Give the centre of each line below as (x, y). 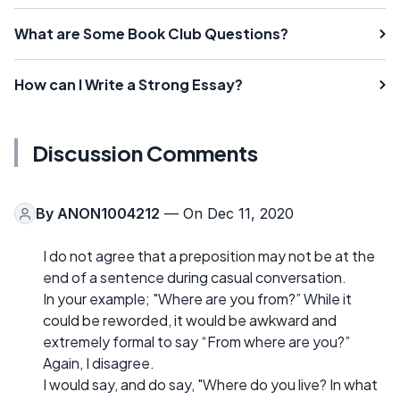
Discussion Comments (145, 153)
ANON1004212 (108, 214)
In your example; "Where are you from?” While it (197, 299)
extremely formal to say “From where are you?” (196, 342)
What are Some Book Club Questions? (151, 34)
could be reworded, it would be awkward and (190, 321)
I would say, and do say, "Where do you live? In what (210, 385)
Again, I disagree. (99, 363)
